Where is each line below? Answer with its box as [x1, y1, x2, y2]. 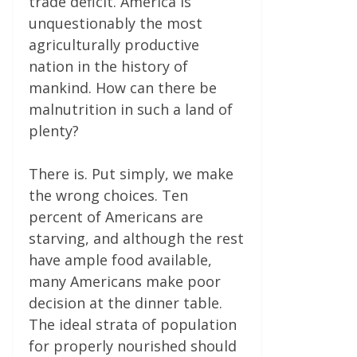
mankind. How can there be [29, 78, 217, 98]
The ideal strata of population [29, 315, 237, 335]
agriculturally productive [29, 35, 199, 55]
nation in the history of [29, 57, 188, 76]
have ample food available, [29, 250, 212, 270]
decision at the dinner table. [29, 293, 222, 313]
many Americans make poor [29, 272, 221, 292]
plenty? [29, 121, 79, 141]
